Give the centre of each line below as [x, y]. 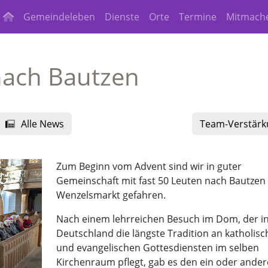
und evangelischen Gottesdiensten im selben [157, 248]
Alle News [42, 124]
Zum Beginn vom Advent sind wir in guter [149, 166]
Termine [198, 17]
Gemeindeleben [60, 17]
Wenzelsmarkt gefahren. [111, 195]
